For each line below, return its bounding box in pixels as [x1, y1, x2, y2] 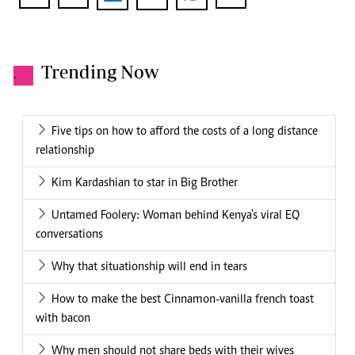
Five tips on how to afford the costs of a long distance [52, 125, 318, 139]
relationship [36, 144, 94, 158]
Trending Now [41, 61, 159, 83]
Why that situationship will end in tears [52, 261, 247, 274]
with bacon [36, 312, 90, 326]
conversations [36, 228, 103, 242]
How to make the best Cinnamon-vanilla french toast [52, 293, 314, 307]
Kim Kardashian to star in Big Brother [52, 177, 238, 190]
